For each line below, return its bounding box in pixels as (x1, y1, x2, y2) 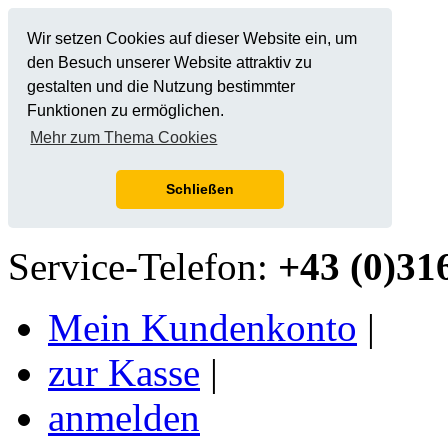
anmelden (48, 396, 200, 439)
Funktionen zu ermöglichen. (27, 102, 225, 120)
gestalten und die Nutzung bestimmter (27, 78, 296, 96)
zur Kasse (48, 351, 200, 394)
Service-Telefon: (8, 245, 278, 288)
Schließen (166, 181, 234, 198)
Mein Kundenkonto (48, 306, 357, 349)
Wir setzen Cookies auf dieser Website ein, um (27, 30, 358, 48)
